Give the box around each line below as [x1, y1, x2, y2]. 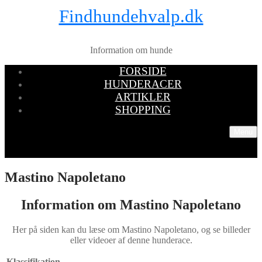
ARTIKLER [115, 91, 171, 103]
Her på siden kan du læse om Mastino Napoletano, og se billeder [12, 224, 250, 235]
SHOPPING [115, 104, 171, 116]
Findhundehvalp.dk [58, 6, 204, 26]
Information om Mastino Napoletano [21, 196, 241, 212]
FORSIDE [119, 65, 167, 77]
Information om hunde [89, 45, 173, 55]
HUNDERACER [104, 78, 182, 90]
